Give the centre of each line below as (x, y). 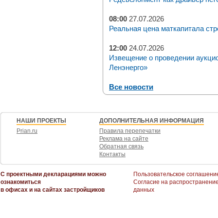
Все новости (131, 87)
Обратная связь (121, 146)
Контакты (112, 154)
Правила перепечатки (130, 131)
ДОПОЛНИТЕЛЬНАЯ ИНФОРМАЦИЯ (152, 121)
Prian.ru (27, 131)
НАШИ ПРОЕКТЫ (41, 121)
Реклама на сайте (124, 139)
